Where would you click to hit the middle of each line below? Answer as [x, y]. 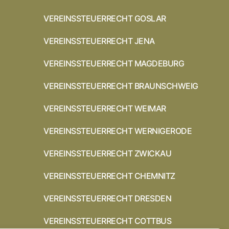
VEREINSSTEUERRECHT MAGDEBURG [114, 63]
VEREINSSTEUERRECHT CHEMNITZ [109, 176]
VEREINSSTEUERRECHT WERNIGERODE [118, 131]
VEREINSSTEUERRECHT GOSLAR [105, 18]
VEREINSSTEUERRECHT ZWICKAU [108, 153]
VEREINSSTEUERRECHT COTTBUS [108, 221]
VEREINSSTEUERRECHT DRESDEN [108, 198]
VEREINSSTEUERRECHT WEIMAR [105, 108]
